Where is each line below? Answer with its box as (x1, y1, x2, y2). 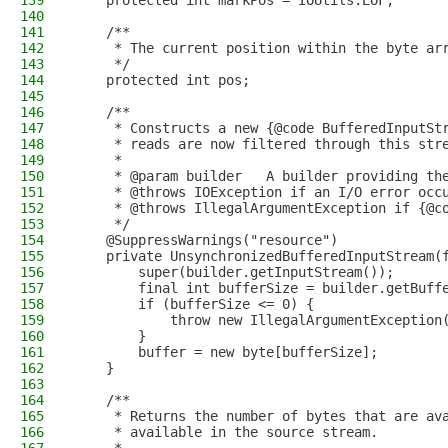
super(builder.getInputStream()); (74, 264, 394, 280)
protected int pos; (74, 72, 250, 88)
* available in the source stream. (74, 424, 378, 440)
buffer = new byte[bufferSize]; (74, 344, 378, 360)
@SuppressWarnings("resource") (74, 232, 338, 248)
